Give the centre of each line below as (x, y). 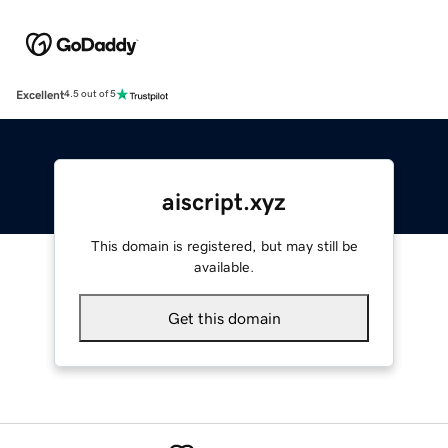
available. (224, 266)
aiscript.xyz (224, 201)
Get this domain (224, 317)
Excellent (40, 94)
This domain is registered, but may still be (224, 245)
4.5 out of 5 (90, 94)
